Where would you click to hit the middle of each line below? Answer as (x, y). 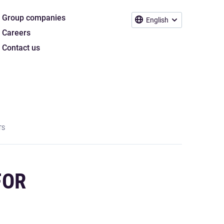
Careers (16, 33)
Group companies (34, 18)
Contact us (21, 48)
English (157, 20)
